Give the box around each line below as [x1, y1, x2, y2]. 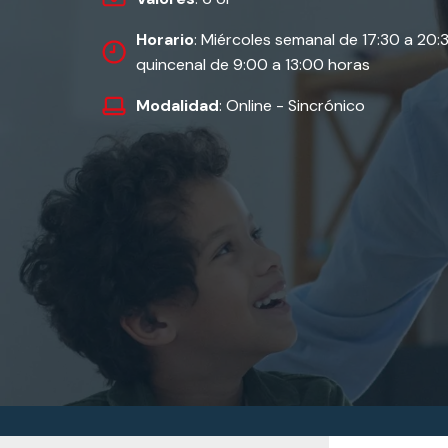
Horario [136, 29, 194, 50]
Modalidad [136, 95, 219, 116]
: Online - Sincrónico [219, 95, 365, 116]
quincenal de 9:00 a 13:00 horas [136, 54, 370, 75]
